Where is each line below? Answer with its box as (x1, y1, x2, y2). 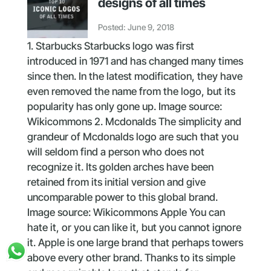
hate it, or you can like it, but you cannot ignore (27, 221, 241, 234)
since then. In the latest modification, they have (27, 70, 243, 83)
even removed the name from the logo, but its (27, 85, 235, 98)
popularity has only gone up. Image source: (27, 100, 222, 113)
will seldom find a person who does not (27, 146, 204, 158)
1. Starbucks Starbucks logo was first (27, 40, 194, 53)
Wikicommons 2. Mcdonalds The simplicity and (27, 116, 241, 128)
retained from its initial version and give (27, 176, 206, 189)
